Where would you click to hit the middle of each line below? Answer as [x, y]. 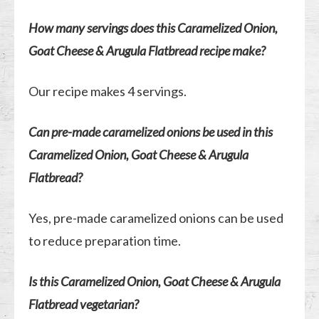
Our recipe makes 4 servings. [108, 91]
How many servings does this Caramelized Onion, [153, 28]
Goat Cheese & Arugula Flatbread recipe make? [147, 51]
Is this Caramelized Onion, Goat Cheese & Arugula [155, 282]
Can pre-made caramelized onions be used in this [151, 132]
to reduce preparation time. [105, 241]
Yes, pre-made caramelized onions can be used [156, 218]
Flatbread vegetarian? [84, 304]
